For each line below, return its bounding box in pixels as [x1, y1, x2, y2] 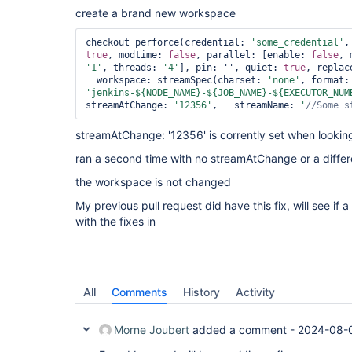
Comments [112, 285, 167, 299]
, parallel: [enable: [196, 49, 311, 60]
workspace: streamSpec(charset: [97, 75, 267, 86]
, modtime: [108, 49, 168, 60]
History [183, 285, 220, 299]
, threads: [102, 62, 163, 73]
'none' [267, 75, 300, 86]
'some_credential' [251, 37, 344, 48]
